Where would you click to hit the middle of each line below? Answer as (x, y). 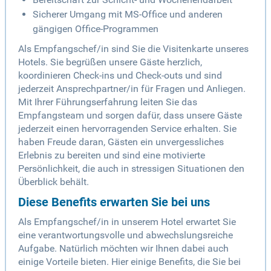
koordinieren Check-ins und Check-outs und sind (120, 76)
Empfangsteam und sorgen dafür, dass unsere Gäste (130, 116)
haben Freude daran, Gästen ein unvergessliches (121, 142)
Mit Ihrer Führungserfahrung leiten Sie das (108, 102)
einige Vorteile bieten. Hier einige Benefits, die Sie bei (129, 262)
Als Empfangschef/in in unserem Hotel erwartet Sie (127, 222)
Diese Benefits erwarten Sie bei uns (114, 202)
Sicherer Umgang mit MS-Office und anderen (128, 15)
